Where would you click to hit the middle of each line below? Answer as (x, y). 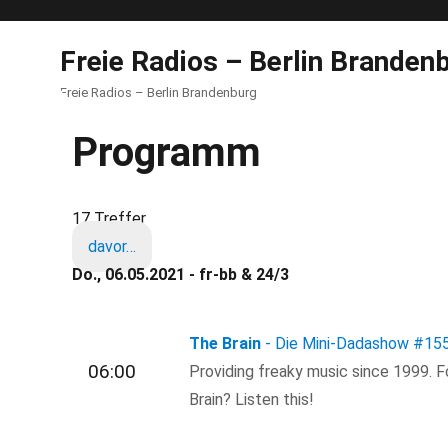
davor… (112, 246)
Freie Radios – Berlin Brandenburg (158, 92)
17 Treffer (109, 218)
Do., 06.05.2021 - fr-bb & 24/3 (180, 274)
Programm (166, 152)
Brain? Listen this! (252, 399)
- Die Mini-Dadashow (337, 343)
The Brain (225, 343)
